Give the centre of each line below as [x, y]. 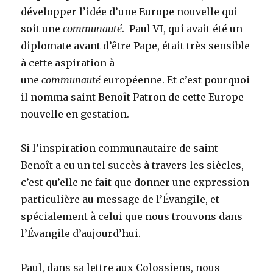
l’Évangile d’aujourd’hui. [82, 234]
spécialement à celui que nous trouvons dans [132, 217]
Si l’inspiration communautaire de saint [120, 148]
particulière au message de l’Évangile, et [120, 200]
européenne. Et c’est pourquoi [175, 80]
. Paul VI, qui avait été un [183, 29]
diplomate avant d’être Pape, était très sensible [136, 46]
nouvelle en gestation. [79, 114]
